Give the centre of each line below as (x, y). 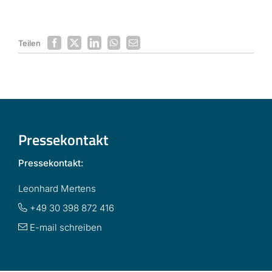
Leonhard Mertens (57, 189)
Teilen (29, 43)
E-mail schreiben (64, 227)
